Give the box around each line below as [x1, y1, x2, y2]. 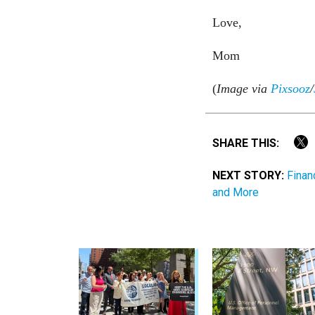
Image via [217, 81, 271, 96]
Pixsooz [271, 81, 310, 96]
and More [212, 186, 259, 200]
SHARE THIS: [219, 136, 279, 150]
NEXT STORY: [212, 169, 284, 183]
